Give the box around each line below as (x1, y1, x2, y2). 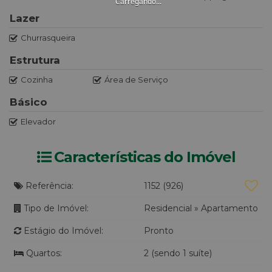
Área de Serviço (104, 75, 168, 85)
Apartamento (199, 203, 258, 214)
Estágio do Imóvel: (21, 225, 103, 237)
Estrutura (10, 54, 60, 67)
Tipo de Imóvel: (21, 203, 89, 214)
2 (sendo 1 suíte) (144, 248, 212, 259)
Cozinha (21, 75, 53, 85)
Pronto (144, 225, 174, 237)
